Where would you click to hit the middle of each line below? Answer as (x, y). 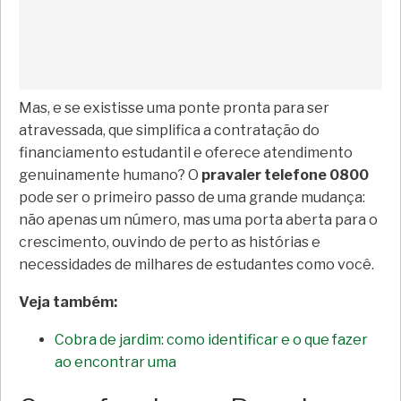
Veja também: (68, 303)
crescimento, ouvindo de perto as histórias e (170, 243)
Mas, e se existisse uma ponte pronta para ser (174, 108)
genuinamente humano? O (110, 175)
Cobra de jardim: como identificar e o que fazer (211, 340)
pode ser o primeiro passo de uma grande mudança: (192, 198)
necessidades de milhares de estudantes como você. (196, 265)
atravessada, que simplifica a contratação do (169, 131)
